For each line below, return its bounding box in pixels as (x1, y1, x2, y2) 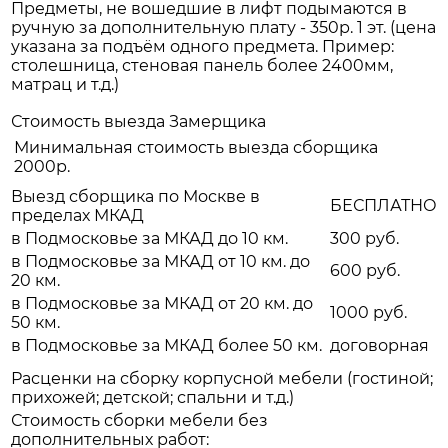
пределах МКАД (11, 206, 144, 226)
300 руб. (330, 229, 399, 249)
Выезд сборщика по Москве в (11, 187, 260, 207)
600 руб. (330, 261, 400, 281)
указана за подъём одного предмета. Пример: (11, 37, 394, 57)
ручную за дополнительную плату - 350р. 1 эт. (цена (11, 18, 436, 38)
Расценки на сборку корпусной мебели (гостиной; (11, 369, 433, 389)
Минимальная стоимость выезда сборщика (14, 138, 378, 158)
